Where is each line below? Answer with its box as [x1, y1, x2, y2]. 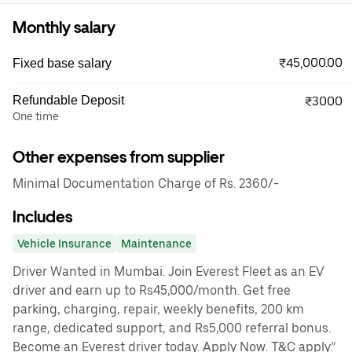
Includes [13, 207, 72, 226]
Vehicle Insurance [17, 237, 112, 250]
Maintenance [121, 237, 192, 250]
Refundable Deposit [13, 93, 124, 107]
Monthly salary [13, 18, 115, 37]
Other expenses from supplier [13, 148, 225, 167]
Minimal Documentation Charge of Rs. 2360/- [13, 176, 279, 191]
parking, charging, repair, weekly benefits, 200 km [13, 302, 304, 317]
